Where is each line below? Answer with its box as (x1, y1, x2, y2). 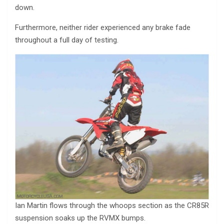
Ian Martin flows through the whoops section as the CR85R (15, 201, 209, 210)
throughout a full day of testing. (15, 35, 118, 45)
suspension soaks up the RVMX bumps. (15, 213, 145, 223)
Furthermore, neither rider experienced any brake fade (15, 23, 190, 32)
